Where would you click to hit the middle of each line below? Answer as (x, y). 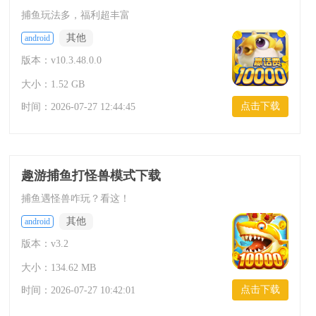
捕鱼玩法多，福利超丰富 (75, 15)
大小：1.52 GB (53, 84)
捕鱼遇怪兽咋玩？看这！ (75, 199)
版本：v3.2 (44, 244)
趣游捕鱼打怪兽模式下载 (91, 176)
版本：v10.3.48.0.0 (61, 60)
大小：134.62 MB (58, 268)
